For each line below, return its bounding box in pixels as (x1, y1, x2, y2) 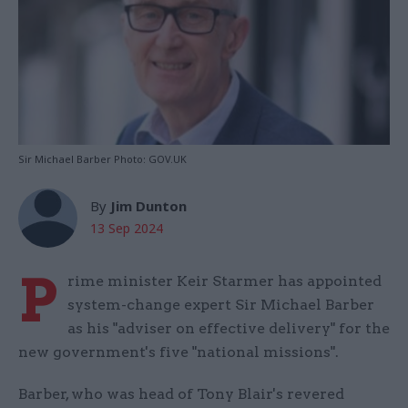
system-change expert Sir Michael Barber (67, 296, 374, 314)
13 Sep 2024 (90, 219, 163, 238)
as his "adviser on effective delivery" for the (67, 320, 390, 338)
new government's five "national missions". (18, 343, 339, 362)
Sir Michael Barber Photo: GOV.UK (18, 152, 187, 167)
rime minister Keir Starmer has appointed (67, 272, 382, 291)
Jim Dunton (110, 197, 187, 216)
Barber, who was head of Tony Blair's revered (18, 385, 344, 403)
